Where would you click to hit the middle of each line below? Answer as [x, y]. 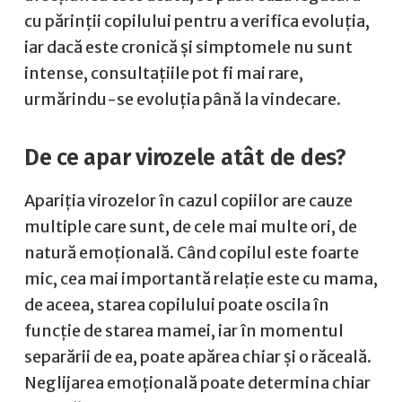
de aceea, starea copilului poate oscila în [177, 305]
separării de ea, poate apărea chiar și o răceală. [198, 357]
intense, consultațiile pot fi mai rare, [164, 73]
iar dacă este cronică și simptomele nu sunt [188, 47]
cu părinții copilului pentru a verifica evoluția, [197, 21]
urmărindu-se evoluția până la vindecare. [183, 99]
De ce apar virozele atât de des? [185, 157]
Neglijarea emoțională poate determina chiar [197, 383]
